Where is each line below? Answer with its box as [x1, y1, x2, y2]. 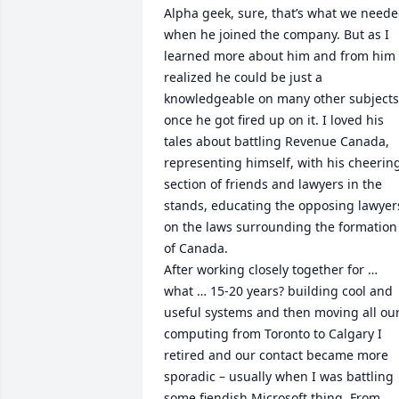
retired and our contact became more [164, 346, 388, 363]
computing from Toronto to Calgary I [164, 325, 382, 342]
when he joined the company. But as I [164, 26, 389, 43]
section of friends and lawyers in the [164, 175, 382, 192]
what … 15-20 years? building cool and [164, 282, 393, 299]
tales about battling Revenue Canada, [164, 133, 389, 150]
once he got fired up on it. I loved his [164, 111, 384, 128]
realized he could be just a [164, 69, 322, 85]
